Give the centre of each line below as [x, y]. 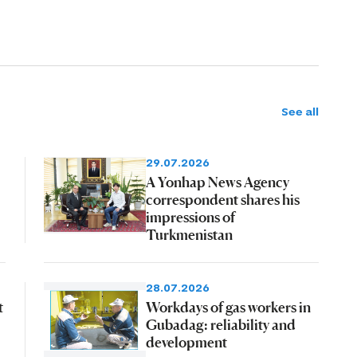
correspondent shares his [222, 199]
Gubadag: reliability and [220, 324]
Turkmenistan [189, 234]
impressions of [190, 216]
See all [300, 112]
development [186, 341]
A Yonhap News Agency [217, 181]
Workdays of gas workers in [228, 306]
